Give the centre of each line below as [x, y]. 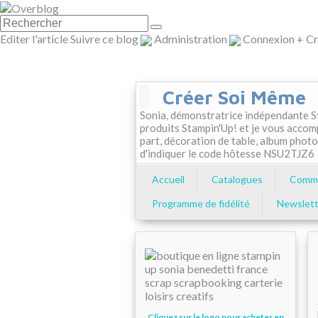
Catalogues [237, 180]
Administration [191, 39]
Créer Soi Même [234, 98]
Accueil [168, 180]
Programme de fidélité [201, 204]
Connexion [269, 39]
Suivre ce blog [104, 39]
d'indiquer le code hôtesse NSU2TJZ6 [227, 154]
